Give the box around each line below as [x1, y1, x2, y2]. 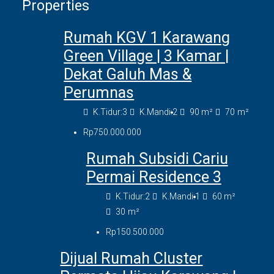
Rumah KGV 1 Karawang [64, 29, 231, 47]
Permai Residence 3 [86, 168, 221, 187]
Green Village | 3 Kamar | [64, 47, 229, 65]
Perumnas [64, 84, 135, 102]
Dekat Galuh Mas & [64, 65, 192, 84]
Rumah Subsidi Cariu [86, 150, 228, 168]
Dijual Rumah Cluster [60, 250, 203, 268]
